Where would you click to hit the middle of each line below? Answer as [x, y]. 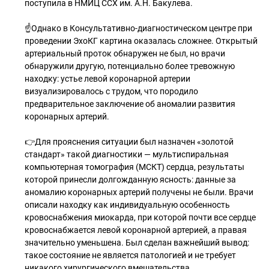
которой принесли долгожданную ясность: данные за [130, 180]
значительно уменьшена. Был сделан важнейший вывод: [137, 243]
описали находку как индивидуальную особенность [127, 205]
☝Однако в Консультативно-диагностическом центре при [138, 28]
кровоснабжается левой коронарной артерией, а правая [136, 230]
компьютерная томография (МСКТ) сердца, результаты [134, 167]
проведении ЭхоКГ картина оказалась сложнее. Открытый [141, 41]
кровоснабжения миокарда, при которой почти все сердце [140, 217]
